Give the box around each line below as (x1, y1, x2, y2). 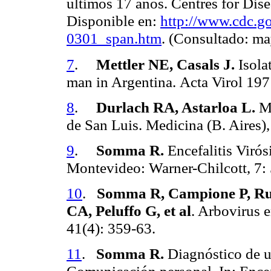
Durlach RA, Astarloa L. (96, 98, 255, 116)
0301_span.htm (67, 30, 162, 47)
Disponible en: (67, 12, 160, 30)
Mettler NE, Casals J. (96, 55, 235, 73)
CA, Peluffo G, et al (67, 202, 191, 220)
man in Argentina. (67, 73, 180, 90)
